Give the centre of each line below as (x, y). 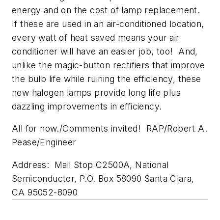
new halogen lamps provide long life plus (96, 92)
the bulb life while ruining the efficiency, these (107, 79)
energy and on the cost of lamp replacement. (107, 10)
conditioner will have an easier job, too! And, (105, 51)
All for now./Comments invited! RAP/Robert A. (110, 129)
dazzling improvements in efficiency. (87, 106)
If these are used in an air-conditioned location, (108, 24)
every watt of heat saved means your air (96, 37)
